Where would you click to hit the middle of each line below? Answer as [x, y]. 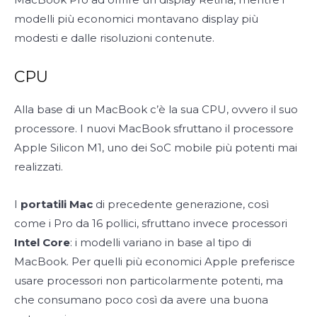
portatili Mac [58, 204]
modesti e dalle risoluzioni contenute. [114, 38]
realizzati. [39, 166]
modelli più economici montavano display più [136, 18]
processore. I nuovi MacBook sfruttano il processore [154, 128]
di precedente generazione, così [182, 204]
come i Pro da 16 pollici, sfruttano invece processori [151, 223]
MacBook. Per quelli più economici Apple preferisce [155, 261]
